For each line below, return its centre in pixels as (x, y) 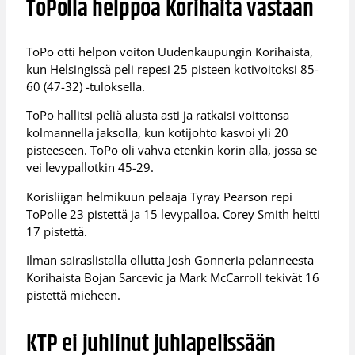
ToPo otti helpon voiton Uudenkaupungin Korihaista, (170, 51)
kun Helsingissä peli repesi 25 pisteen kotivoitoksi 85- (173, 69)
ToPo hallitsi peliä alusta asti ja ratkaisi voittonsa (158, 115)
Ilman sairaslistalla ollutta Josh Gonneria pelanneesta (170, 260)
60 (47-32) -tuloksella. (86, 86)
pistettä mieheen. (74, 295)
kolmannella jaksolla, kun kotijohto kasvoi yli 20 (158, 133)
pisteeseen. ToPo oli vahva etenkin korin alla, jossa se (172, 150)
